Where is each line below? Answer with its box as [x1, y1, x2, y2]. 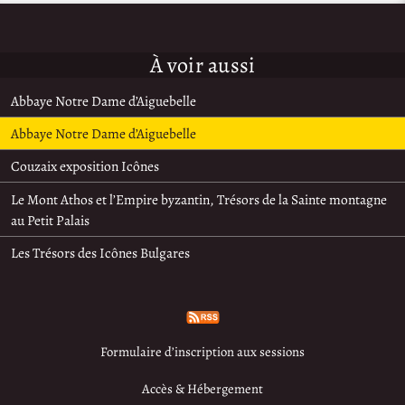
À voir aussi [149, 50, 256, 80]
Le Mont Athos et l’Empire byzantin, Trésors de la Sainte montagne [11, 189, 388, 209]
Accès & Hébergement [142, 380, 263, 399]
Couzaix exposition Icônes [11, 156, 160, 176]
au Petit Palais [11, 210, 90, 230]
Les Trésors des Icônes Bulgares [11, 242, 191, 262]
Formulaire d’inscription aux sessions [100, 343, 305, 362]
